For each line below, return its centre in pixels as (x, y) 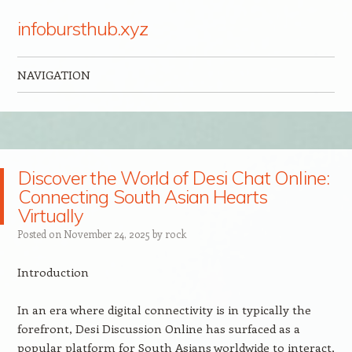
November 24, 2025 (106, 234)
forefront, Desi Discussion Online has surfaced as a (158, 328)
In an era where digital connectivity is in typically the (164, 310)
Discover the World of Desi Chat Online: (174, 178)
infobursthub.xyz (82, 28)
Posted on (40, 234)
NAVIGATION (53, 75)
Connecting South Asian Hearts (143, 196)
